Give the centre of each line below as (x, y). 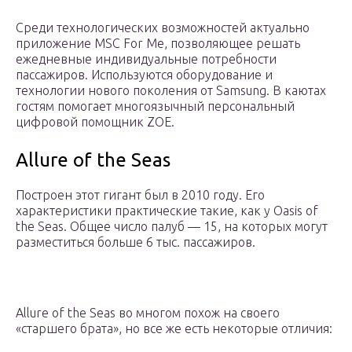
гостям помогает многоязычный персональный (155, 106)
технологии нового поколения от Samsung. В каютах (171, 91)
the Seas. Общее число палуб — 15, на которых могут (172, 227)
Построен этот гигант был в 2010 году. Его (140, 195)
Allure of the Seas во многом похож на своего (148, 313)
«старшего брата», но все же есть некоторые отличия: (174, 329)
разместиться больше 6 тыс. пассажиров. (136, 242)
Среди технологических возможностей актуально (163, 28)
